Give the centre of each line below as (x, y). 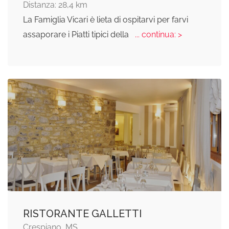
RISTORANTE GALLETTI (83, 213)
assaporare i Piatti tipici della (77, 34)
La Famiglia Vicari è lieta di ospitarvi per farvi (106, 19)
